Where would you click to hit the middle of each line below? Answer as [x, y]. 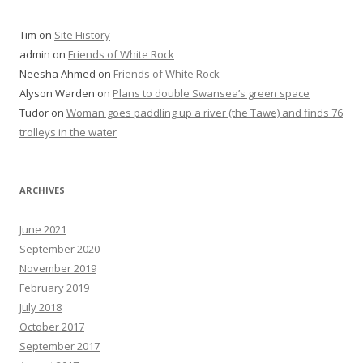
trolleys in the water [68, 132]
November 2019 [58, 269]
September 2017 [60, 346]
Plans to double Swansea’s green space [211, 94]
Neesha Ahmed [58, 74]
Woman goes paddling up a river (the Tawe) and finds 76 [205, 113]
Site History [82, 35]
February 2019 [54, 288]
